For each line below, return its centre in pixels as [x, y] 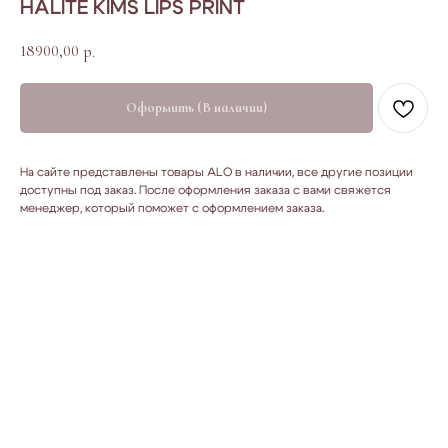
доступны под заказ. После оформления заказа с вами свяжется [205, 189]
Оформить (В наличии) [196, 107]
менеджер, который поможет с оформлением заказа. [172, 207]
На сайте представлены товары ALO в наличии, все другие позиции [216, 171]
